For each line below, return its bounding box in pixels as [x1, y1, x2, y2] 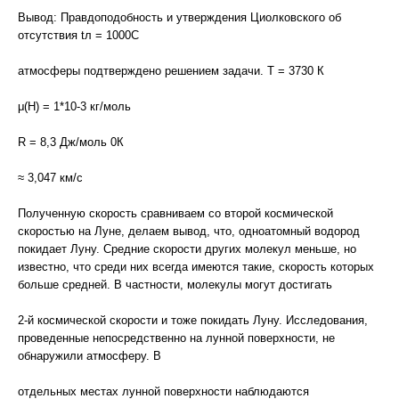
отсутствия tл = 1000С [18, 28, 139, 42]
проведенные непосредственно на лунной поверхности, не [18, 331, 335, 345]
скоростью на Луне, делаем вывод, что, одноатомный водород [18, 224, 360, 238]
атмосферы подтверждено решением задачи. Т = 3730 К [18, 64, 324, 77]
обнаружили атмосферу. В [18, 349, 161, 362]
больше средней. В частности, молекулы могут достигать [18, 278, 332, 291]
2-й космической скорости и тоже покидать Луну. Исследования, [18, 313, 368, 327]
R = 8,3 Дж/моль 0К [18, 135, 124, 149]
